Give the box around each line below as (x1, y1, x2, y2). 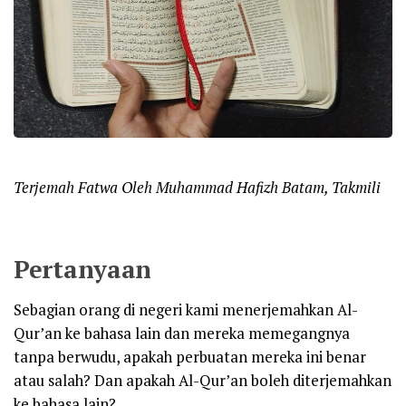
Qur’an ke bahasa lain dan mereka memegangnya (14, 323, 350, 343)
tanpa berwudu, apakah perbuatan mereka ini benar (14, 346, 366, 367)
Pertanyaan (14, 252, 151, 285)
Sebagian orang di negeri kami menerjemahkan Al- (14, 299, 358, 320)
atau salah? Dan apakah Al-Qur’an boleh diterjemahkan (14, 370, 391, 391)
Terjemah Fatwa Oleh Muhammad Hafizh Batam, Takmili (14, 178, 381, 198)
